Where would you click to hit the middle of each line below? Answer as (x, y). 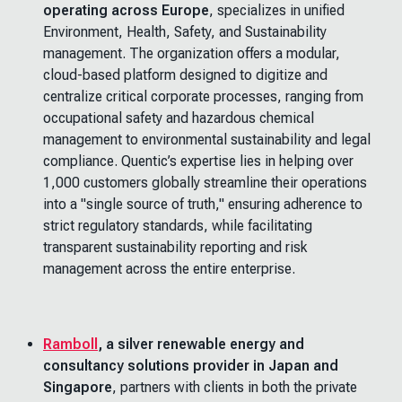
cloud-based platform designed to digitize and (185, 75)
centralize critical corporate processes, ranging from (203, 96)
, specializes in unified (277, 10)
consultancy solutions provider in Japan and (191, 366)
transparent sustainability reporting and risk (175, 247)
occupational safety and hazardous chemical (179, 118)
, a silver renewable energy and (201, 344)
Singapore (78, 387)
